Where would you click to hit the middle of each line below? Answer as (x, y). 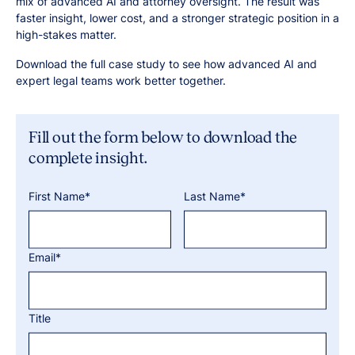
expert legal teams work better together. (121, 80)
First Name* (59, 196)
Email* (45, 257)
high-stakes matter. (66, 34)
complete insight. (88, 158)
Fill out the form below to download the (163, 137)
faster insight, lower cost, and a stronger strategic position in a (177, 18)
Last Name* (215, 196)
